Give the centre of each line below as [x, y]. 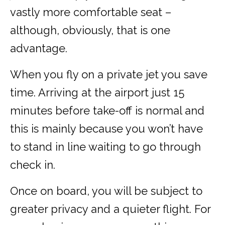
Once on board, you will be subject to [106, 191]
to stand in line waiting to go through [105, 147]
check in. [33, 165]
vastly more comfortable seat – [91, 12]
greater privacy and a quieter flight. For [110, 209]
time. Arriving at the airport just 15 [97, 93]
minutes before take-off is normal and [107, 111]
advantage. [39, 48]
